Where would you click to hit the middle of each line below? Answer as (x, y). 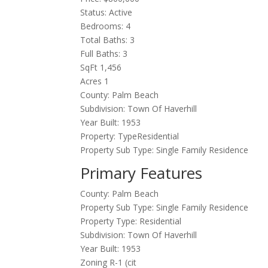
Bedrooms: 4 (106, 26)
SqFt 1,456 (101, 68)
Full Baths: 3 (104, 54)
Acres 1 (95, 81)
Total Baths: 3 (108, 40)
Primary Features (141, 173)
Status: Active (106, 13)
